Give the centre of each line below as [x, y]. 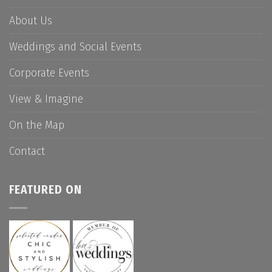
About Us [31, 20]
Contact [27, 151]
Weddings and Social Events [75, 46]
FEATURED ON [46, 190]
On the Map [37, 124]
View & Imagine [46, 98]
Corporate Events [49, 72]
